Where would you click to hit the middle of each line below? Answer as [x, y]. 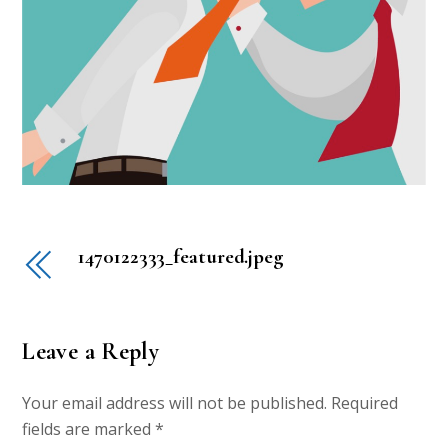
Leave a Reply [91, 351]
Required [365, 402]
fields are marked [89, 428]
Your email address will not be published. [175, 402]
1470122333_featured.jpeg [181, 256]
